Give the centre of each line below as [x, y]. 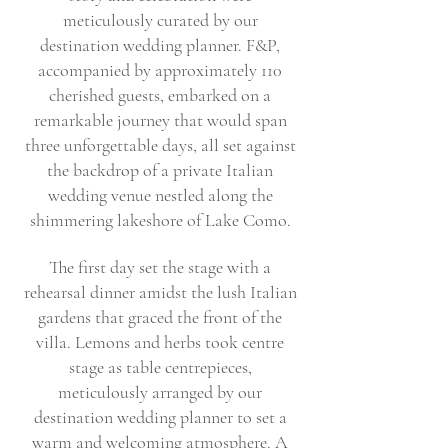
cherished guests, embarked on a [160, 95]
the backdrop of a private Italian [160, 170]
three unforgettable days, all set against [160, 145]
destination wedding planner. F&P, [160, 45]
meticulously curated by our [160, 20]
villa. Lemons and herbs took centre [160, 342]
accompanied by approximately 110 [160, 70]
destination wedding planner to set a [160, 417]
